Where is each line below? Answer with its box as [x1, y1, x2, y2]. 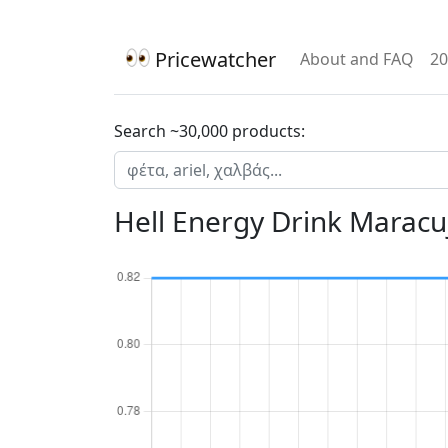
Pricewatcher [150, 46, 276, 73]
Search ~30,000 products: [114, 120, 305, 142]
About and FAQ [300, 48, 414, 70]
